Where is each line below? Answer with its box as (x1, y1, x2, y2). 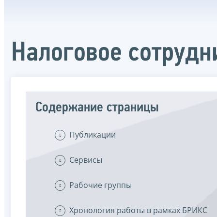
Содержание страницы (35, 100, 159, 115)
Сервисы (69, 154, 102, 165)
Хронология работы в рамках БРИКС (69, 204, 207, 216)
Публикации (69, 129, 116, 140)
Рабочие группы (69, 179, 132, 190)
